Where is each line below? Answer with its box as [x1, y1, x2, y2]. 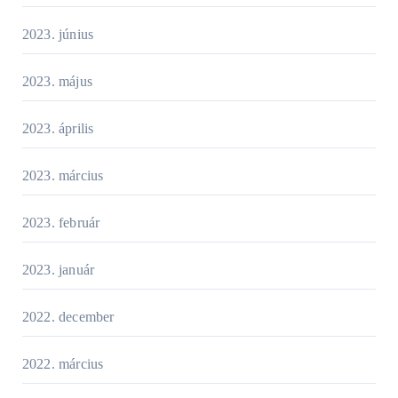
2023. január [21, 262, 95, 278]
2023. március [21, 168, 104, 184]
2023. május [21, 74, 92, 90]
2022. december [21, 309, 115, 325]
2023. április [21, 121, 94, 137]
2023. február [21, 215, 100, 231]
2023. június [21, 27, 94, 43]
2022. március [21, 356, 104, 372]
